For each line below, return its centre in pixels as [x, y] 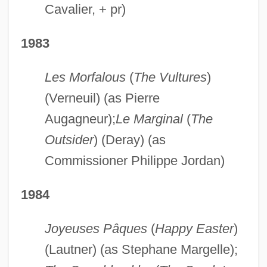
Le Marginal [149, 119]
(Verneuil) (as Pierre [102, 98]
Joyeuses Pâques [96, 228]
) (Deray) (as [129, 139]
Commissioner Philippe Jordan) [134, 160]
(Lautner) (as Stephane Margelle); [141, 249]
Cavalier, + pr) [85, 9]
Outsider [69, 139]
